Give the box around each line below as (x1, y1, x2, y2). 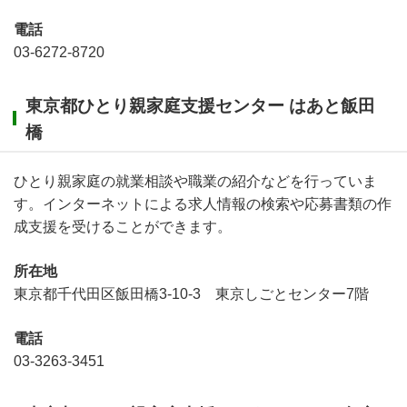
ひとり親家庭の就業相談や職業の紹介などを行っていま (14, 173, 377, 189)
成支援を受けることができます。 (14, 218, 232, 234)
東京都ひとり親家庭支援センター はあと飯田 (25, 95, 375, 115)
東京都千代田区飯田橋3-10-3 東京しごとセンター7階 (14, 285, 369, 302)
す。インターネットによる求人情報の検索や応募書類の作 (14, 195, 392, 212)
